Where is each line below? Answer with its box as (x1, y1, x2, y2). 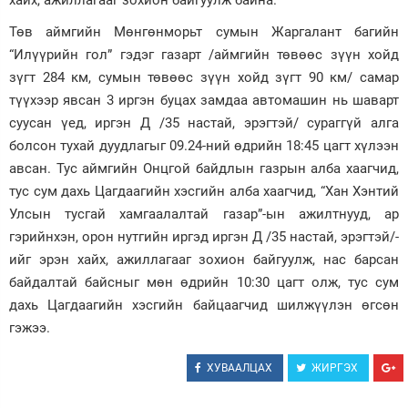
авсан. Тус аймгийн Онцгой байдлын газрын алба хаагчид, (9, 160, 399, 177)
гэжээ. (9, 320, 50, 336)
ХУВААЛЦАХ (207, 362, 272, 374)
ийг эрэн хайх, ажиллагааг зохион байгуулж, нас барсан (9, 251, 399, 268)
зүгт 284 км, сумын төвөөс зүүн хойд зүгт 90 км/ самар (9, 69, 399, 86)
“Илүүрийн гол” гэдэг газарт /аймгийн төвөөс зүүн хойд (9, 46, 399, 63)
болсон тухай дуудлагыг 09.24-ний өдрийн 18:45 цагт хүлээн (9, 138, 399, 154)
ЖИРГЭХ (311, 362, 358, 374)
